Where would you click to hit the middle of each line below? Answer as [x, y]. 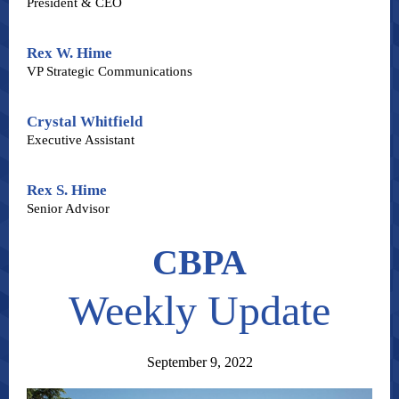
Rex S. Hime [67, 190]
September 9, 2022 [199, 362]
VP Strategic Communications [110, 71]
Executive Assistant [81, 140]
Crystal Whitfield [85, 122]
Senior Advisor [68, 208]
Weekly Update [199, 310]
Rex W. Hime [69, 53]
